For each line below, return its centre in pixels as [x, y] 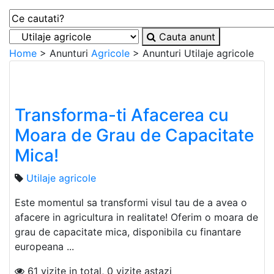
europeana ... [44, 247]
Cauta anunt [186, 37]
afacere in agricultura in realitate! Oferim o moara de [136, 217]
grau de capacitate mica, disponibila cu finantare [128, 232]
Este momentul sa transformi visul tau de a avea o [131, 203]
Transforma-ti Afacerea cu [122, 115]
